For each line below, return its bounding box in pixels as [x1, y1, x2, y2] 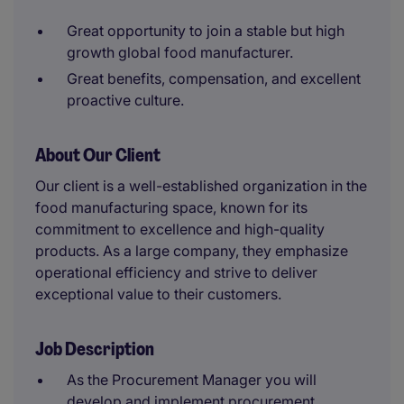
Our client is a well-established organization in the [35, 177, 367, 195]
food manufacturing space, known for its [35, 198, 308, 216]
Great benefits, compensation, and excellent [67, 69, 361, 87]
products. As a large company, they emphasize [35, 242, 348, 260]
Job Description [35, 337, 154, 361]
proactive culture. [67, 91, 184, 109]
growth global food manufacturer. [67, 43, 293, 61]
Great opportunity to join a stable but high [67, 22, 344, 40]
